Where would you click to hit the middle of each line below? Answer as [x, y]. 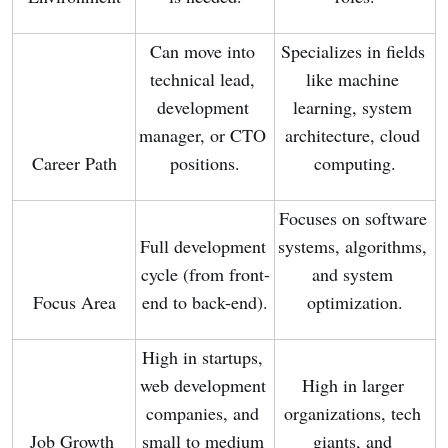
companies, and [202, 413]
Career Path [74, 163]
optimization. [355, 302]
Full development [202, 246]
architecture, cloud [352, 135]
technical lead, [202, 79]
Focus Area [74, 302]
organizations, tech [352, 413]
